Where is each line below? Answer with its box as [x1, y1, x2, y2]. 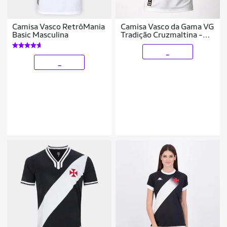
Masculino [121, 38, 158, 48]
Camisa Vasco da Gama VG [121, 22, 214, 32]
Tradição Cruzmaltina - [121, 30, 203, 40]
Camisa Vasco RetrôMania [12, 22, 105, 32]
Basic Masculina [12, 30, 69, 40]
